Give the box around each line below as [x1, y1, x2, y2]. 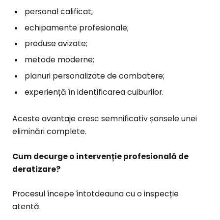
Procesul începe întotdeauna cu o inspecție [12, 188, 179, 199]
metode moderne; [25, 55, 94, 65]
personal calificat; [25, 6, 93, 17]
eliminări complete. [12, 126, 86, 137]
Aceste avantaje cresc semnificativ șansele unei [12, 113, 197, 124]
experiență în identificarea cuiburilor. [25, 87, 164, 98]
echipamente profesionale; [25, 22, 129, 33]
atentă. [12, 201, 41, 212]
